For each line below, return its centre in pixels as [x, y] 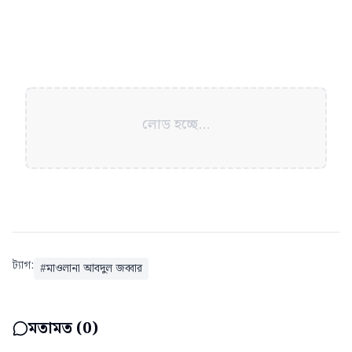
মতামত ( [55, 328]
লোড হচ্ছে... [176, 124]
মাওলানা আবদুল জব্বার [94, 268]
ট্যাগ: [23, 265]
